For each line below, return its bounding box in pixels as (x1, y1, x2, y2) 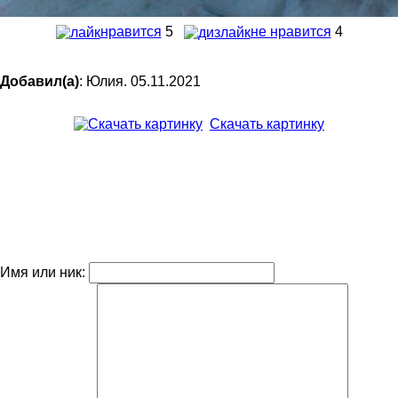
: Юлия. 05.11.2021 (79, 73, 201, 89)
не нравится (250, 23, 331, 39)
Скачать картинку (210, 115, 324, 131)
